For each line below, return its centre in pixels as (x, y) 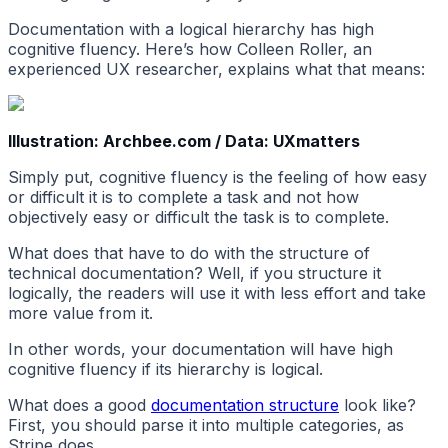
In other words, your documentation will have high (200, 349)
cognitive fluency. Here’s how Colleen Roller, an (190, 49)
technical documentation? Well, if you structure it (194, 273)
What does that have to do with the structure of (189, 253)
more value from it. (80, 313)
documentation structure (245, 405)
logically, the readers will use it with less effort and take (217, 293)
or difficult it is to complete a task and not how (183, 197)
